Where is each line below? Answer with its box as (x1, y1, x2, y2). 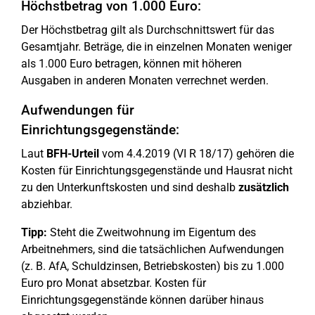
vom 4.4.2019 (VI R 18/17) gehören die (99, 147, 294, 160)
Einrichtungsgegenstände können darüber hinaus (21, 293, 264, 307)
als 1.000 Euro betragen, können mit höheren (21, 57, 242, 70)
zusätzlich (238, 181, 289, 194)
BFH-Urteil (46, 147, 99, 160)
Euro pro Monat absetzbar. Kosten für (21, 276, 206, 290)
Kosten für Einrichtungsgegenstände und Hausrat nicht (21, 164, 292, 177)
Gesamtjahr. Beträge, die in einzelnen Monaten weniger (21, 40, 292, 53)
